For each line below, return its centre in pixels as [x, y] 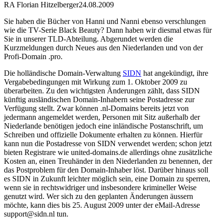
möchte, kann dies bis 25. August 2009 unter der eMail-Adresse [102, 205]
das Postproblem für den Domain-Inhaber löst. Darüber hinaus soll [106, 170]
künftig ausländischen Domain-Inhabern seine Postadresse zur [99, 99]
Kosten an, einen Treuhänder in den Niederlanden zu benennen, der [108, 161]
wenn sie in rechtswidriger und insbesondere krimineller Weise [100, 187]
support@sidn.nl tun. [36, 214]
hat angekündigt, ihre [175, 73]
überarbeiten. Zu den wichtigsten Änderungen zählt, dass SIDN [102, 90]
